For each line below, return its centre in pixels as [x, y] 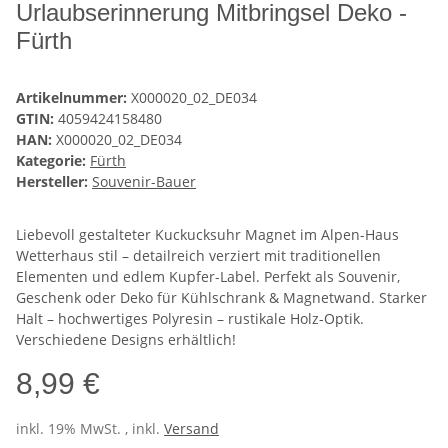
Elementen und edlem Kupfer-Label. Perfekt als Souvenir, [208, 277]
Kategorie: [53, 161]
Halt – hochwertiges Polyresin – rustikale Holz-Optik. [190, 319]
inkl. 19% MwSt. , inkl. [90, 429]
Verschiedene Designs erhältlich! [126, 340]
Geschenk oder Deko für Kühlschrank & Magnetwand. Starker [221, 298]
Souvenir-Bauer [144, 182]
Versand [191, 429]
